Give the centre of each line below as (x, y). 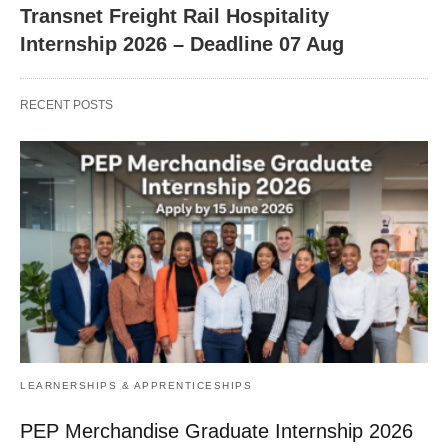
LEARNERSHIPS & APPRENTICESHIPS (136, 385)
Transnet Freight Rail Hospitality (174, 15)
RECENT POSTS (66, 104)
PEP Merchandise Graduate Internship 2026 (216, 430)
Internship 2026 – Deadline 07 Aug (182, 43)
